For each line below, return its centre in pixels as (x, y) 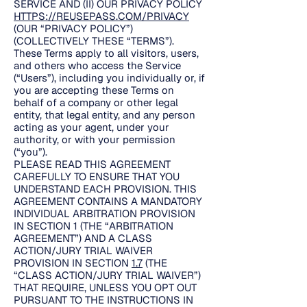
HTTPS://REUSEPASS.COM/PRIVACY (101, 16)
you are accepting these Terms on (94, 90)
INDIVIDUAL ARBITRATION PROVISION (105, 213)
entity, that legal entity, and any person (105, 115)
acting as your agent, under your (91, 127)
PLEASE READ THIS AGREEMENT (92, 164)
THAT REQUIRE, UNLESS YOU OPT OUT (105, 287)
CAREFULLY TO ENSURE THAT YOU (97, 176)
